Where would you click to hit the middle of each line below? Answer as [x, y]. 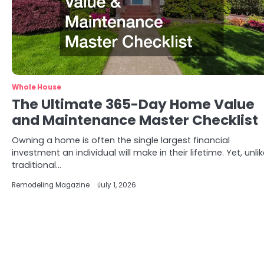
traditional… [37, 165]
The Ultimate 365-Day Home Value [133, 104]
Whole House [37, 87]
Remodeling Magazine [51, 185]
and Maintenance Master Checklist [135, 120]
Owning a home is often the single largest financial [121, 140]
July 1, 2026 [117, 185]
